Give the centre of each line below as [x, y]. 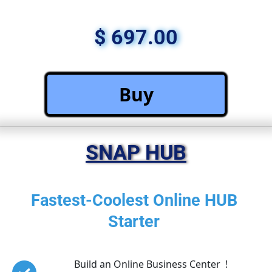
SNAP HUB [136, 152]
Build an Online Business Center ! [151, 264]
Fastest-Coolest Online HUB [136, 200]
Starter [136, 221]
